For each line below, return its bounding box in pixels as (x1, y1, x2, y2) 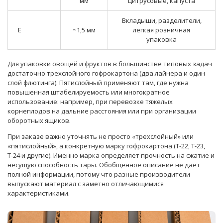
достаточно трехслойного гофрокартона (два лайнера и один (7, 69, 205, 78)
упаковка (146, 35, 177, 44)
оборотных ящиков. (7, 116, 71, 125)
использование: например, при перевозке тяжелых (7, 97, 173, 106)
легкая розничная (133, 25, 190, 34)
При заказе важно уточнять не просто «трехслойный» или (7, 132, 194, 141)
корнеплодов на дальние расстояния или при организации (7, 107, 196, 115)
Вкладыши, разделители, (121, 16, 202, 25)
